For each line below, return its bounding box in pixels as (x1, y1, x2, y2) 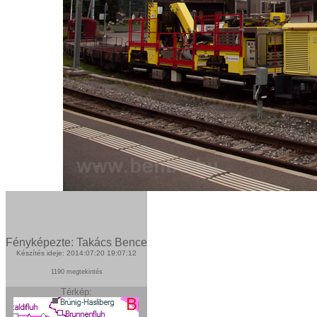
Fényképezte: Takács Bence (6, 236, 147, 248)
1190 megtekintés (50, 268, 103, 275)
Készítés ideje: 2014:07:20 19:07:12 (16, 249, 137, 257)
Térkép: (61, 287, 92, 297)
